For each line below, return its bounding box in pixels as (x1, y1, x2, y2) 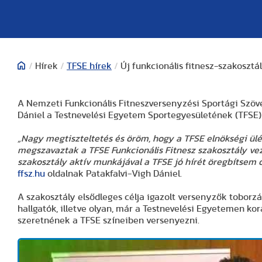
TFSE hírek (67, 61, 112, 71)
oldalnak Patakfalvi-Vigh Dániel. (45, 169, 182, 178)
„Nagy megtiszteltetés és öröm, (18, 134, 153, 143)
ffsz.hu (18, 169, 45, 178)
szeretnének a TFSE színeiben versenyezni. (18, 216, 199, 225)
